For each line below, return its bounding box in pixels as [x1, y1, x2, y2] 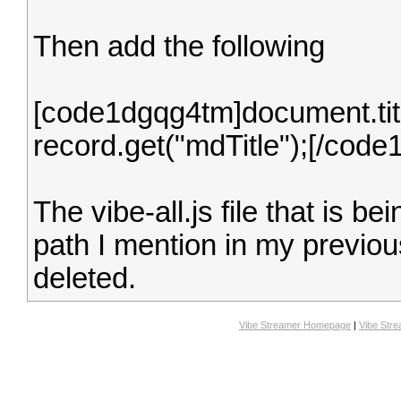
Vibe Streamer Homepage [239, 320, 351, 330]
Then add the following [33, 30, 325, 63]
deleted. [33, 262, 136, 294]
